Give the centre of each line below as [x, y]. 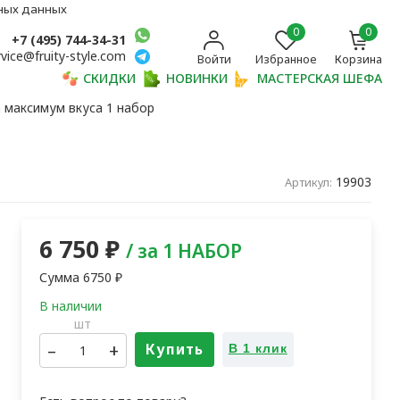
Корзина [359, 59]
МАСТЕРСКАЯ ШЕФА [320, 79]
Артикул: [308, 182]
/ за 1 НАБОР [183, 251]
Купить [174, 350]
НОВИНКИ [196, 79]
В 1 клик [258, 349]
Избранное [287, 59]
